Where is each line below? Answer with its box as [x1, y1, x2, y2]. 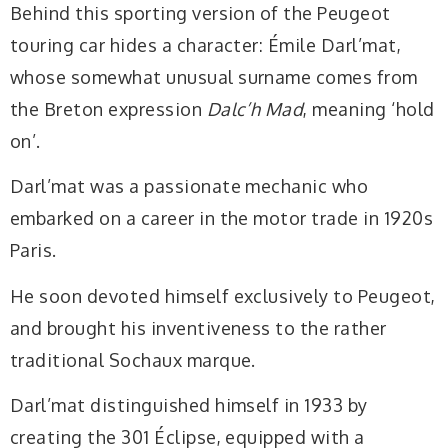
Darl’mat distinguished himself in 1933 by [10, 394, 368, 417]
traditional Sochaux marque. [10, 348, 256, 371]
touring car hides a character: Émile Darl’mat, [10, 33, 402, 56]
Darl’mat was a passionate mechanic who [10, 175, 369, 198]
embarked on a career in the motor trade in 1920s [10, 207, 434, 230]
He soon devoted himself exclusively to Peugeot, [10, 284, 436, 307]
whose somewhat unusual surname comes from [10, 65, 418, 88]
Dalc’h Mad [206, 97, 304, 120]
